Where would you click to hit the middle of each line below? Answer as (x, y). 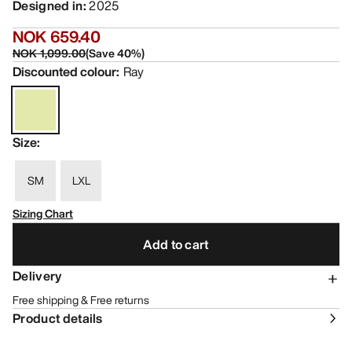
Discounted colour (64, 72)
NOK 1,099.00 (49, 53)
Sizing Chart (43, 214)
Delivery (37, 276)
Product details (58, 319)
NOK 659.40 (57, 37)
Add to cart (176, 244)
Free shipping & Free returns (81, 300)
